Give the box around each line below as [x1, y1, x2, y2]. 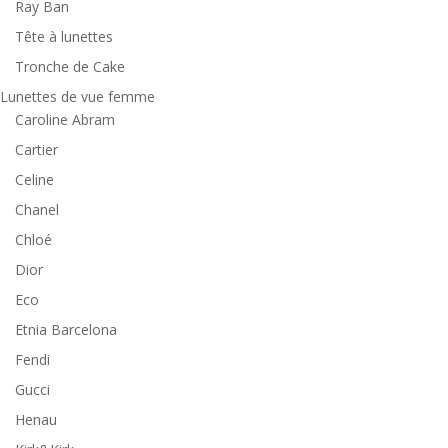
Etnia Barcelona [15, 319, 117, 339]
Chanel [15, 199, 59, 219]
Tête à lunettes [15, 26, 113, 46]
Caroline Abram [15, 109, 115, 129]
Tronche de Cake [15, 56, 125, 76]
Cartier [15, 139, 58, 159]
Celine [15, 169, 54, 189]
